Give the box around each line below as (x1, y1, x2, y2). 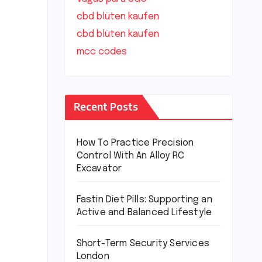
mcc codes (76, 47, 127, 57)
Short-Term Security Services (76, 239, 210, 249)
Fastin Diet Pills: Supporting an (76, 195, 212, 205)
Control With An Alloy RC (76, 151, 185, 161)
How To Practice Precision (76, 138, 194, 149)
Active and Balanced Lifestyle (76, 208, 212, 218)
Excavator (76, 164, 122, 174)
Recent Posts (73, 99, 138, 113)
